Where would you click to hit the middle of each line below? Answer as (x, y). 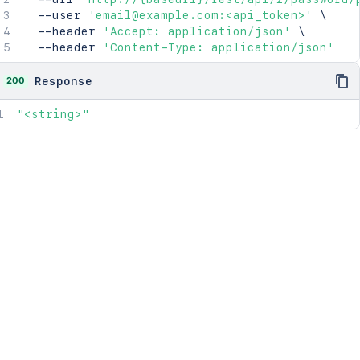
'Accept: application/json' (196, 31)
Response (63, 81)
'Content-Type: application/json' (218, 47)
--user (55, 15)
